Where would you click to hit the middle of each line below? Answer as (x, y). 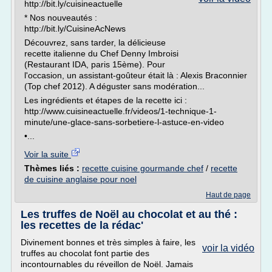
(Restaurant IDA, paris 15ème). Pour (95, 64)
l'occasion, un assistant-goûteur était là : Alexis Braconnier (136, 75)
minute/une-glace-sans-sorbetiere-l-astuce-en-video (124, 122)
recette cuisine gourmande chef (143, 168)
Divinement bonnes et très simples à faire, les (108, 242)
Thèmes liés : (53, 168)
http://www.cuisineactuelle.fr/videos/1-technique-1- (121, 111)
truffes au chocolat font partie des (85, 253)
